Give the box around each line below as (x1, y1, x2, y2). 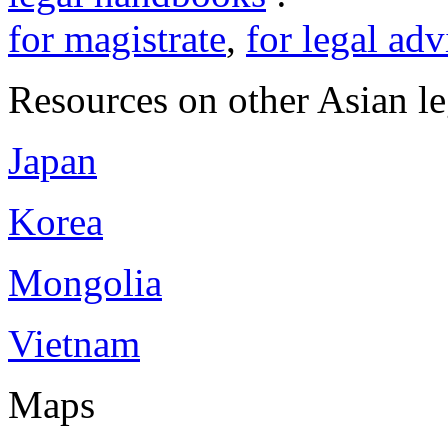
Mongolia (8, 261, 162, 305)
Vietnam (8, 322, 140, 366)
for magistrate (8, 17, 226, 61)
